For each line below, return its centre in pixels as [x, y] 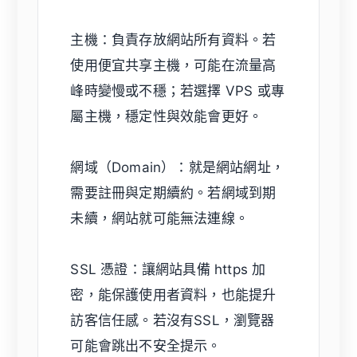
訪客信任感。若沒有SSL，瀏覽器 [173, 321]
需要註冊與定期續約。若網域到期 [173, 193]
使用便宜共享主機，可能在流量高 [173, 66]
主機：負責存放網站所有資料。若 [173, 40]
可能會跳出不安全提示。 [146, 346]
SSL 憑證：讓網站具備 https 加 [168, 270]
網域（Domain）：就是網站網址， [178, 168]
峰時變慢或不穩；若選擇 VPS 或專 [178, 91]
